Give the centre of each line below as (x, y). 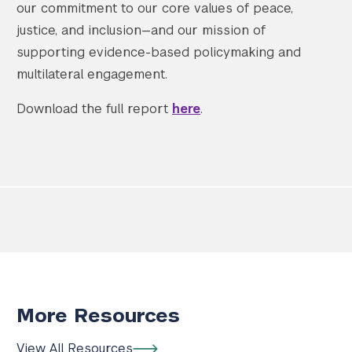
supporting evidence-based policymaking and (159, 53)
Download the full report (94, 109)
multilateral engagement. (92, 75)
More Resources (98, 315)
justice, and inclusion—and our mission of (141, 31)
